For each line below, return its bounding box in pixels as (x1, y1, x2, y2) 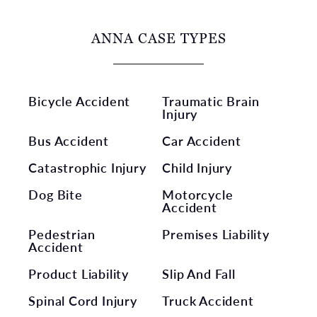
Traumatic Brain (162, 91, 260, 110)
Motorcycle (162, 185, 234, 203)
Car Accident (162, 131, 242, 149)
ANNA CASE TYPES (91, 28, 226, 47)
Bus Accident (28, 131, 110, 149)
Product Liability (28, 264, 129, 282)
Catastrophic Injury (28, 158, 146, 176)
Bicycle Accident (28, 91, 131, 110)
